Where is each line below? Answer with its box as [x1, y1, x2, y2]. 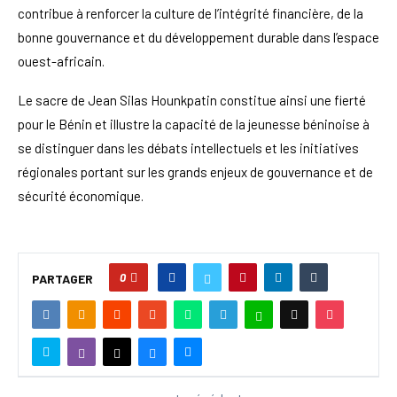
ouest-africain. [18, 52, 105, 69]
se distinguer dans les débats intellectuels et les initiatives [18, 139, 359, 156]
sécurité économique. [18, 187, 144, 204]
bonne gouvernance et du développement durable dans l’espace [18, 28, 379, 45]
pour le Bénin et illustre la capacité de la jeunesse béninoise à [18, 115, 370, 132]
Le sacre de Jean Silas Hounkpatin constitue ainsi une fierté [18, 91, 366, 108]
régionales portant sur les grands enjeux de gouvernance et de [18, 163, 373, 180]
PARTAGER [32, 271, 93, 287]
